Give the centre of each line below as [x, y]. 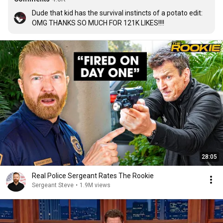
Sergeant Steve [53, 185]
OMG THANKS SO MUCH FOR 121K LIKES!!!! [98, 23]
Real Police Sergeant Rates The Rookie [93, 176]
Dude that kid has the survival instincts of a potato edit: [117, 13]
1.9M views [95, 185]
